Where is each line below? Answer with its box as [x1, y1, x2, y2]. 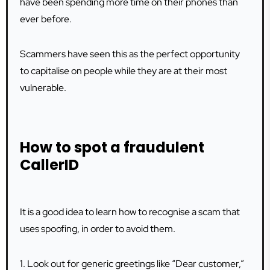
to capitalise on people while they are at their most [20, 64, 227, 77]
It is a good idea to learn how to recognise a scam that [20, 206, 240, 218]
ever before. [20, 13, 72, 25]
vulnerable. [20, 81, 66, 94]
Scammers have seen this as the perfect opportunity [20, 48, 240, 60]
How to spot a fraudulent [20, 137, 204, 157]
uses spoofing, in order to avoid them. [20, 222, 175, 235]
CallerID [20, 155, 79, 175]
